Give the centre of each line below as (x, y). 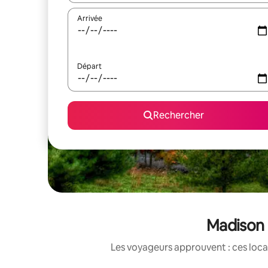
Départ (89, 66)
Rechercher (178, 115)
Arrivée (90, 19)
